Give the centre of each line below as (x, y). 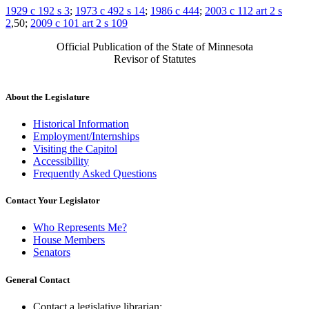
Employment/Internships (86, 136)
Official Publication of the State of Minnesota (154, 46)
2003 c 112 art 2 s (243, 10)
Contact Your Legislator (53, 201)
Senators (52, 252)
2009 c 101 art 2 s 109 (79, 23)
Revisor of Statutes (154, 59)
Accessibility (61, 161)
